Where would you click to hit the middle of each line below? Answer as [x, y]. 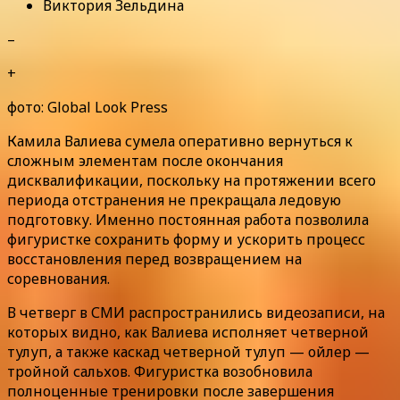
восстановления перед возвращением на [154, 258]
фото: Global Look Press [87, 107]
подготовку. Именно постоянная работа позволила [188, 219]
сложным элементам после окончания [145, 160]
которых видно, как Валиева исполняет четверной [188, 332]
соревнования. [58, 278]
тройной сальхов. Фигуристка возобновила [160, 371]
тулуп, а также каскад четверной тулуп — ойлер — [188, 351]
